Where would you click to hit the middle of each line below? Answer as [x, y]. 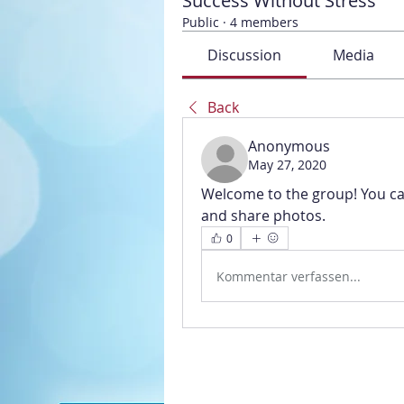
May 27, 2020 [287, 165]
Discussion [245, 55]
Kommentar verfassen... [289, 276]
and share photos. [263, 216]
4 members [264, 22]
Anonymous [289, 146]
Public [201, 22]
